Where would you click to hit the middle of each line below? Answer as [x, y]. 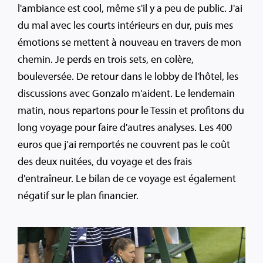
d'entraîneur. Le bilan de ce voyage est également [127, 178]
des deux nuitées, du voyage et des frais [105, 161]
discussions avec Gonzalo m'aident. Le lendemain [126, 93]
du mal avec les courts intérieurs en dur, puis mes [125, 25]
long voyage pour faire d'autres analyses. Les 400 [125, 127]
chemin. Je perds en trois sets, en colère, [106, 59]
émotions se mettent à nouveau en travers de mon [129, 42]
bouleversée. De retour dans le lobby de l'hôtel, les [128, 76]
